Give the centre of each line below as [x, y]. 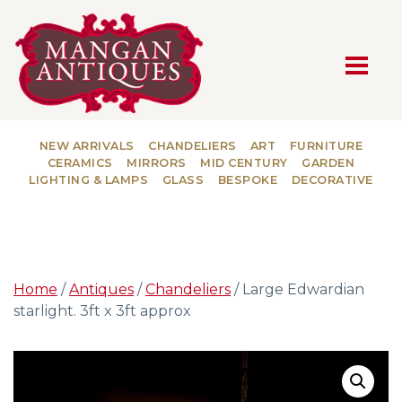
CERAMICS [80, 162]
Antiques [101, 289]
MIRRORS [157, 162]
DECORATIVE [332, 179]
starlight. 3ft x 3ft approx [102, 310]
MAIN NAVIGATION [201, 70]
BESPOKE [248, 179]
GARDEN [328, 162]
